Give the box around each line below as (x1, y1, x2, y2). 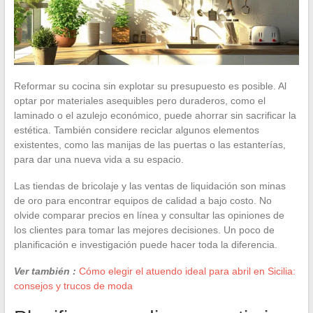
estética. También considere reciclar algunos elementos (13, 124, 259, 136)
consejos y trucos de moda (13, 279, 133, 291)
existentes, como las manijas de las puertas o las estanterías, (13, 138, 286, 150)
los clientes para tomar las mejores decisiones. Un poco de (13, 224, 275, 235)
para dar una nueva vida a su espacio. (13, 153, 184, 165)
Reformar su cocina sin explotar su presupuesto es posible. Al (13, 80, 286, 92)
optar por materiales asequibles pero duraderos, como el (13, 94, 265, 106)
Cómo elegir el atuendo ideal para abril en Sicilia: (78, 265, 296, 277)
